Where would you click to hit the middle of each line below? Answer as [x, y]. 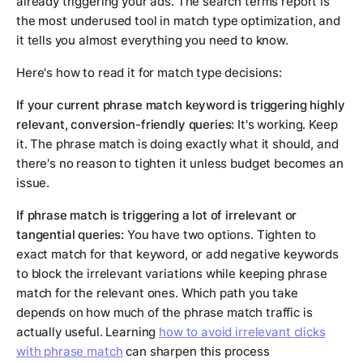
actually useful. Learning [88, 332]
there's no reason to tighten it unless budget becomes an [180, 164]
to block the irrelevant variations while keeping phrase [172, 274]
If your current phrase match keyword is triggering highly [181, 105]
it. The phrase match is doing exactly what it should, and [177, 144]
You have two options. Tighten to [220, 235]
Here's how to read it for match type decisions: [149, 73]
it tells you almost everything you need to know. [152, 41]
